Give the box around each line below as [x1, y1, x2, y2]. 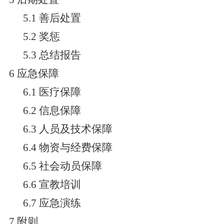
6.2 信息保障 [22, 104, 81, 116]
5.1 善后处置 [22, 12, 81, 24]
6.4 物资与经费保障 [22, 141, 112, 153]
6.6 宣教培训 [22, 178, 81, 190]
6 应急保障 [8, 67, 59, 79]
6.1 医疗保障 [22, 86, 81, 98]
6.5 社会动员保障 [22, 160, 102, 172]
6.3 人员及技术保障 [22, 123, 112, 135]
